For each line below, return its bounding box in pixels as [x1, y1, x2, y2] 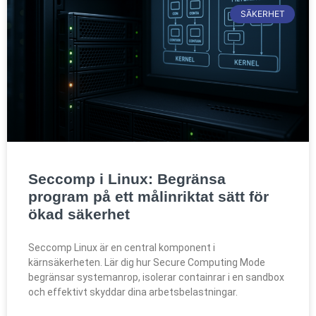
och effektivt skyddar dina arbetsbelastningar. [28, 286, 238, 298]
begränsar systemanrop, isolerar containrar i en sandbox [28, 271, 284, 283]
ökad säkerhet [28, 205, 130, 222]
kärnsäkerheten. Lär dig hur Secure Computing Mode [28, 256, 265, 268]
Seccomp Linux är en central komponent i [28, 241, 215, 253]
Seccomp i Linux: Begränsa [28, 170, 226, 187]
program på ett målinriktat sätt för [28, 188, 269, 205]
